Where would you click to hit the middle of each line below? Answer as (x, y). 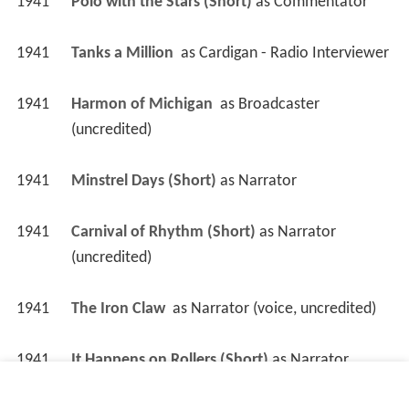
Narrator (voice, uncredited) (283, 315)
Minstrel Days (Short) (143, 187)
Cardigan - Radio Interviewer (294, 59)
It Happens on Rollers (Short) (169, 366)
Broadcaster (278, 110)
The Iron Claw (120, 315)
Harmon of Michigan (143, 110)
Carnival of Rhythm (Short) (163, 238)
